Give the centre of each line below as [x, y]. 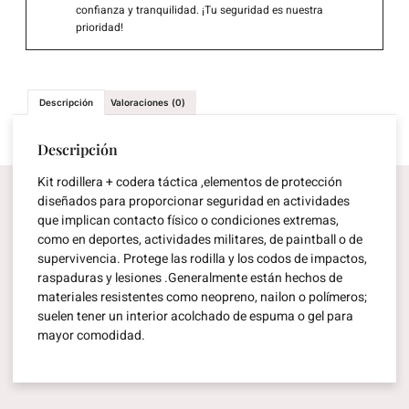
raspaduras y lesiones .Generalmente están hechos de [190, 278]
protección [310, 183]
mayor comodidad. [91, 336]
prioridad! [100, 28]
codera [137, 183]
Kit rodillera [70, 183]
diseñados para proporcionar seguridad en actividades [194, 202]
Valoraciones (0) [148, 103]
